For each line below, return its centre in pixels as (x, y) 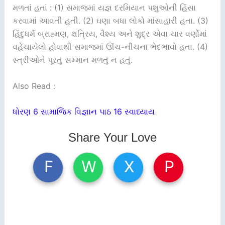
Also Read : (34, 86)
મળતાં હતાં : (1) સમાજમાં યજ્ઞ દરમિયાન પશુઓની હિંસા (104, 8)
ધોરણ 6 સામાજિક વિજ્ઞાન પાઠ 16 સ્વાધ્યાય (83, 112)
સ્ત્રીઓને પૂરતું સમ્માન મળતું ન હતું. (72, 60)
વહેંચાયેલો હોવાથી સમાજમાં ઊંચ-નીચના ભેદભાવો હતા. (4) (110, 47)
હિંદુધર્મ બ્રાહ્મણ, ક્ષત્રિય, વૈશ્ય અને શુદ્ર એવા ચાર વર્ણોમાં (109, 34)
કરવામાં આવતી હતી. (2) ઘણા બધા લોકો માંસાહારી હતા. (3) (110, 21)
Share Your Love (113, 137)
